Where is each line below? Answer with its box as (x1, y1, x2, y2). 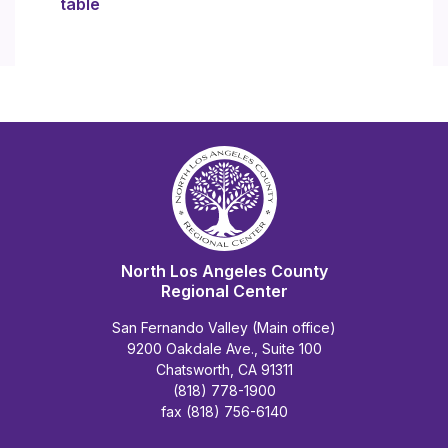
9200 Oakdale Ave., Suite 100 (126, 339, 322, 357)
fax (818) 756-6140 (160, 402, 288, 420)
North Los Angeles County (120, 260, 328, 281)
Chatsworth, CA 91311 (155, 360, 293, 378)
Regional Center (160, 280, 288, 301)
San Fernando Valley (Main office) (112, 318, 336, 336)
